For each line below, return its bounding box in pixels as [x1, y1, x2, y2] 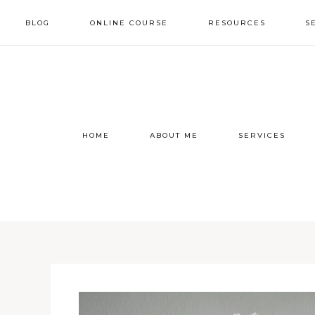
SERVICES [238, 131, 285, 140]
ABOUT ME [149, 131, 198, 140]
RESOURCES [207, 18, 266, 27]
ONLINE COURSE [89, 18, 168, 27]
